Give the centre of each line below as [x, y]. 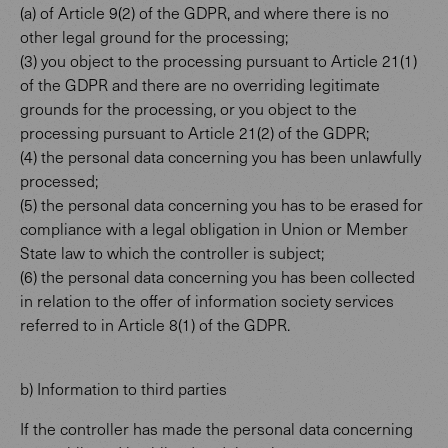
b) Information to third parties [123, 388]
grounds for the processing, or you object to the [188, 108]
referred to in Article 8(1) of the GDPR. [155, 324]
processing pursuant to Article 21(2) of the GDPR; [194, 132]
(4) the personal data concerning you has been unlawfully [220, 156]
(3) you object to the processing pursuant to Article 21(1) [218, 60]
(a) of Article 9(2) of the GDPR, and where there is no [204, 12]
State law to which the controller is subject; [172, 252]
